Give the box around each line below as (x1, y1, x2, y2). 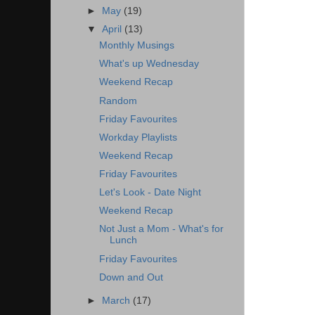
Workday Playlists (98, 131, 177, 143)
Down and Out (98, 271, 163, 283)
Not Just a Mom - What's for (98, 224, 224, 235)
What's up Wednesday (98, 58, 199, 70)
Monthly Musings (98, 40, 174, 51)
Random (98, 95, 137, 106)
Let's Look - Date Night (98, 187, 201, 198)
